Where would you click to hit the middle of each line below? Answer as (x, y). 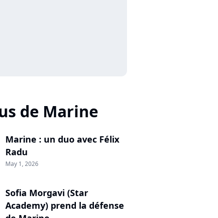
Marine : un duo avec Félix (62, 139)
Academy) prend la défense (65, 205)
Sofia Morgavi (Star (47, 192)
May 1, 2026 (22, 163)
